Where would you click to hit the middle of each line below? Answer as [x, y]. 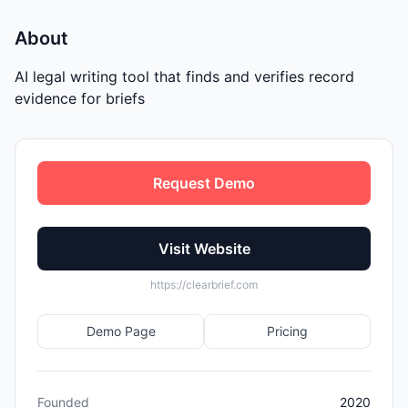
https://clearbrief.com [204, 284]
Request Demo [204, 183]
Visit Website [204, 248]
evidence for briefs [80, 98]
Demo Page [121, 331]
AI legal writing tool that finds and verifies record [184, 76]
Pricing [287, 331]
